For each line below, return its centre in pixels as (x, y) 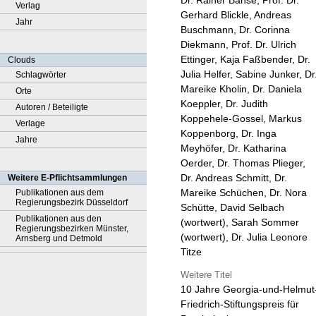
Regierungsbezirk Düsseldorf (72, 202)
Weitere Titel (206, 274)
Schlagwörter (41, 75)
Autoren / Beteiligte (52, 107)
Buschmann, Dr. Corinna (235, 30)
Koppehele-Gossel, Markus (241, 119)
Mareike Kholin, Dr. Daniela (241, 89)
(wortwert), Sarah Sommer (240, 223)
